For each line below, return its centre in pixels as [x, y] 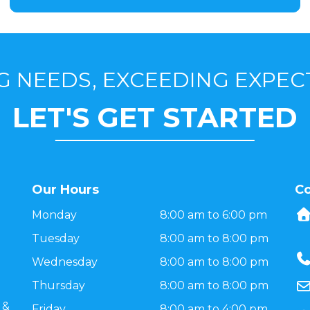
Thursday [58, 285]
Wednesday [65, 262]
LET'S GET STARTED [155, 117]
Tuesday [56, 238]
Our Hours [65, 190]
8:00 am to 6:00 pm [213, 215]
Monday [54, 215]
